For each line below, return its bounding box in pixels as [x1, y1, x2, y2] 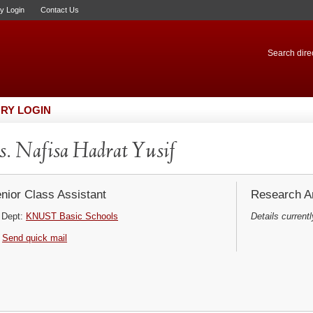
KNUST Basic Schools [26, 211, 118, 221]
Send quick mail [2, 233, 67, 243]
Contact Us [41, 6, 79, 14]
